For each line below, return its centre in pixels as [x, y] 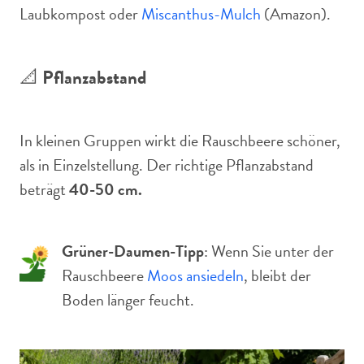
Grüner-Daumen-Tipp [133, 251]
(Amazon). [296, 14]
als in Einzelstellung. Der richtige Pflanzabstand [167, 165]
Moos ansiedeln [195, 275]
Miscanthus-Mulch [201, 14]
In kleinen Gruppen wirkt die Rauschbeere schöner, [180, 141]
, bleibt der [277, 275]
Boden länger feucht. [128, 300]
